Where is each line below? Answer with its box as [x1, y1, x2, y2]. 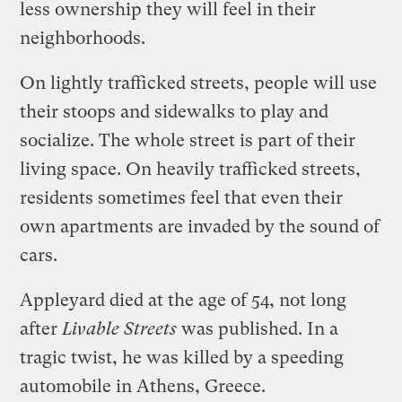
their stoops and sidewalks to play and [20, 100, 329, 122]
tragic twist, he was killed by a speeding [20, 346, 345, 368]
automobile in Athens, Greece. [20, 375, 267, 397]
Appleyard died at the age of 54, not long [20, 289, 347, 310]
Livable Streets [62, 318, 178, 339]
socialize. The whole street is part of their [20, 129, 356, 151]
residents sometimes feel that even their [20, 187, 344, 208]
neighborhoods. [20, 27, 146, 48]
